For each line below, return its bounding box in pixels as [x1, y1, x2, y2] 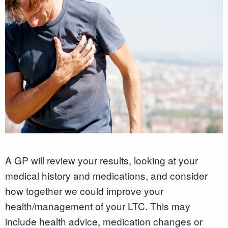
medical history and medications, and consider [5, 168, 208, 182]
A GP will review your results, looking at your [5, 153, 198, 167]
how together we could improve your [5, 183, 163, 197]
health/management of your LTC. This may [5, 198, 190, 213]
